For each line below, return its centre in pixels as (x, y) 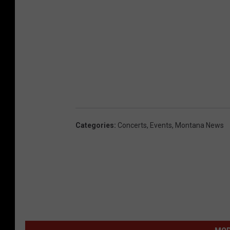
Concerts (132, 125)
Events (161, 125)
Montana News (199, 125)
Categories (95, 125)
